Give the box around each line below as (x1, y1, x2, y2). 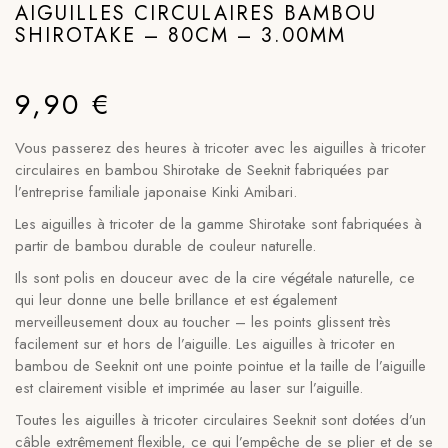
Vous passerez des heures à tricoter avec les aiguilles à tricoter (15, 137, 426, 159)
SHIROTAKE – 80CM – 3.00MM (15, 21, 346, 50)
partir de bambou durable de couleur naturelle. (15, 235, 316, 257)
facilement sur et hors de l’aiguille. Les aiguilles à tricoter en (15, 333, 395, 355)
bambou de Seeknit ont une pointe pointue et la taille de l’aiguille (15, 355, 426, 377)
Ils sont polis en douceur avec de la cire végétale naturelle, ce (15, 267, 415, 289)
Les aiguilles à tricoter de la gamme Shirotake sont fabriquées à (15, 213, 422, 235)
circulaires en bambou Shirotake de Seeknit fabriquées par (15, 159, 389, 181)
